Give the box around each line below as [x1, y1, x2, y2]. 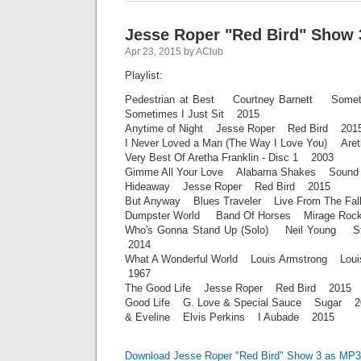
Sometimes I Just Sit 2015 [125, 108, 259, 120]
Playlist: [125, 69, 163, 81]
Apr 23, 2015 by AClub [125, 46, 223, 57]
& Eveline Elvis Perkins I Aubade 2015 [125, 311, 334, 323]
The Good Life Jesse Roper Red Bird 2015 [125, 282, 351, 294]
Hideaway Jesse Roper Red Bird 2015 [125, 180, 330, 193]
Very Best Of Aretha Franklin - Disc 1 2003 [125, 151, 334, 164]
